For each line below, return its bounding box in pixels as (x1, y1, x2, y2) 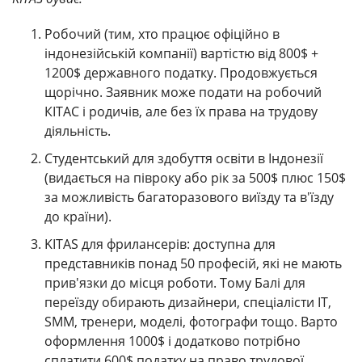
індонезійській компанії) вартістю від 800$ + (44, 44, 318, 63)
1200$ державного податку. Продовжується (44, 64, 318, 82)
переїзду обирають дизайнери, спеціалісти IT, (44, 293, 331, 312)
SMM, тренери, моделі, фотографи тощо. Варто (44, 313, 338, 331)
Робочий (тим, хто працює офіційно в (44, 25, 280, 44)
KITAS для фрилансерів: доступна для (44, 235, 276, 254)
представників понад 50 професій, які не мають (44, 255, 342, 273)
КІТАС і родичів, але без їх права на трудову (44, 103, 318, 121)
